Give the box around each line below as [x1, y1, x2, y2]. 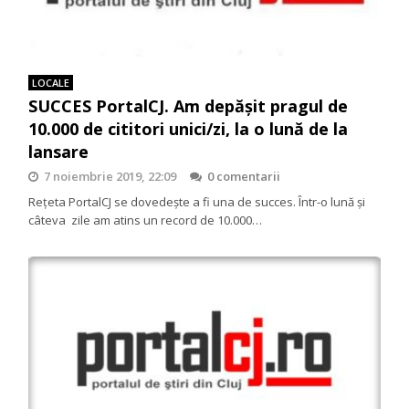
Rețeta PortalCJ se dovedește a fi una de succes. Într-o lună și [28, 194, 366, 211]
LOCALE [32, 76, 70, 90]
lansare [28, 141, 89, 163]
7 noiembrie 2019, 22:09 [44, 168, 177, 185]
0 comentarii [207, 168, 281, 185]
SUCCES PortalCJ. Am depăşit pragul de [28, 95, 349, 118]
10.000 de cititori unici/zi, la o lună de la [28, 118, 349, 141]
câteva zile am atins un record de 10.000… [28, 212, 263, 229]
